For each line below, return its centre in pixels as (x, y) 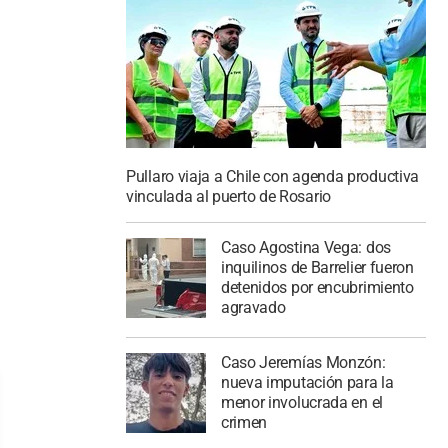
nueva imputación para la (307, 382)
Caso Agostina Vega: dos (305, 247)
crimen (244, 422)
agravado (253, 307)
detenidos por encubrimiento (317, 287)
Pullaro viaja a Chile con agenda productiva (273, 177)
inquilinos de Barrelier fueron (317, 267)
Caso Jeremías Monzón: (303, 362)
